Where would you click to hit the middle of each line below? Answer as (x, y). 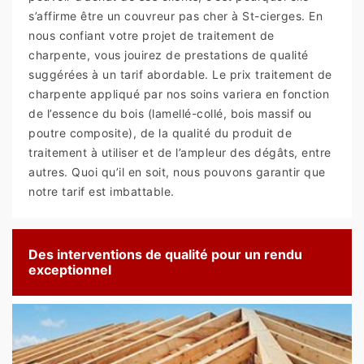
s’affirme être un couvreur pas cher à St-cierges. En (175, 16)
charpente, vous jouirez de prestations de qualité (169, 55)
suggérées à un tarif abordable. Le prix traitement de (180, 75)
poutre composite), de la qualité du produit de (160, 133)
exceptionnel (70, 270)
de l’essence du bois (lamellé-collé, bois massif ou (170, 114)
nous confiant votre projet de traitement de (152, 36)
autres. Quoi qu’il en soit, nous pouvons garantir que (177, 172)
